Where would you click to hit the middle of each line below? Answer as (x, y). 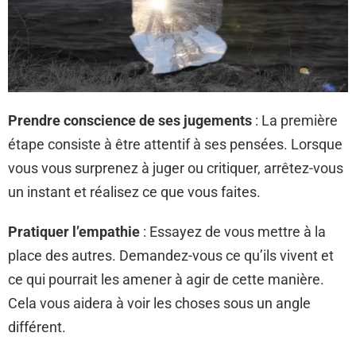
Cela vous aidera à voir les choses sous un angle (159, 303)
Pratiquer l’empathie (74, 232)
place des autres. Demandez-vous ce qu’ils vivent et (171, 255)
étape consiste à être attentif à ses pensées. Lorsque (175, 144)
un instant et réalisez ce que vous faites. (134, 192)
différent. (37, 327)
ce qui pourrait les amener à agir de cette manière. (166, 279)
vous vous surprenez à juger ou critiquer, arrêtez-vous (176, 168)
